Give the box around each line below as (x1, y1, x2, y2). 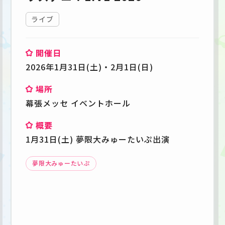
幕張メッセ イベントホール (26, 96, 131, 109)
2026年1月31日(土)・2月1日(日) (26, 60, 153, 73)
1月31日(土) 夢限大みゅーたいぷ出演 (26, 133, 170, 145)
